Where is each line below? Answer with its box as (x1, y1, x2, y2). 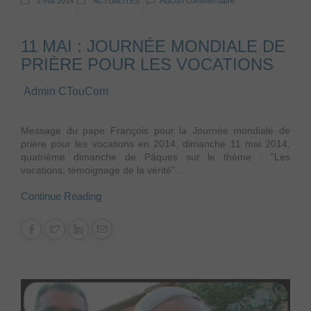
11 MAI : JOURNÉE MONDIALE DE (21, 36, 285, 56)
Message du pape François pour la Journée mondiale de (21, 124, 290, 136)
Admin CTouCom (24, 85, 108, 97)
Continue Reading (21, 190, 101, 202)
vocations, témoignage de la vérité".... (21, 164, 186, 176)
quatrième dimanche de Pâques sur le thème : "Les (21, 151, 290, 162)
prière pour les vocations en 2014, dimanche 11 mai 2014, (21, 137, 290, 149)
